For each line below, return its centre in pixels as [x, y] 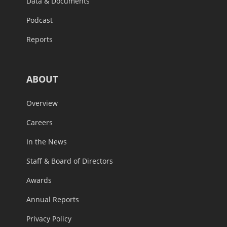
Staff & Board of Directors [70, 161]
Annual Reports [53, 200]
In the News [47, 142]
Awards [39, 180]
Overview [42, 103]
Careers [40, 123]
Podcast [40, 20]
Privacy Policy [49, 219]
